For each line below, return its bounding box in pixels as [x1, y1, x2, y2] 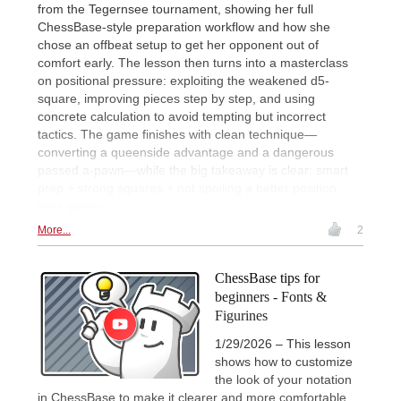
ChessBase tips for [215, 270, 320, 286]
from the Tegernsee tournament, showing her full [38, 2, 313, 17]
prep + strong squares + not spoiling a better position [38, 181, 337, 196]
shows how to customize [215, 354, 353, 369]
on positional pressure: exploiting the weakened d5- [38, 73, 329, 89]
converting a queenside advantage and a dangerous [38, 145, 334, 160]
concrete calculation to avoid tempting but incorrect [38, 109, 326, 124]
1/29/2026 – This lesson [215, 336, 351, 351]
